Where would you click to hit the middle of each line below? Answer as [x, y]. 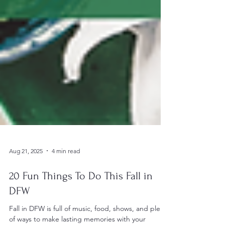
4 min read [66, 173]
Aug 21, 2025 [26, 173]
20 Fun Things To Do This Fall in [81, 198]
